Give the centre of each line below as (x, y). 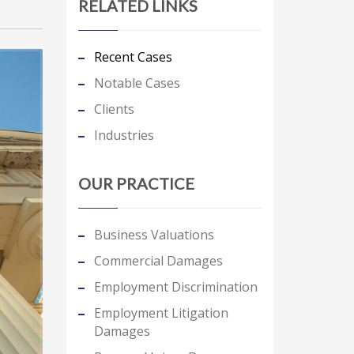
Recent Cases (133, 57)
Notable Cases (137, 83)
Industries (124, 135)
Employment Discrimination (175, 287)
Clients (114, 109)
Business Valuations (154, 235)
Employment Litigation (161, 313)
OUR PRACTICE (136, 183)
